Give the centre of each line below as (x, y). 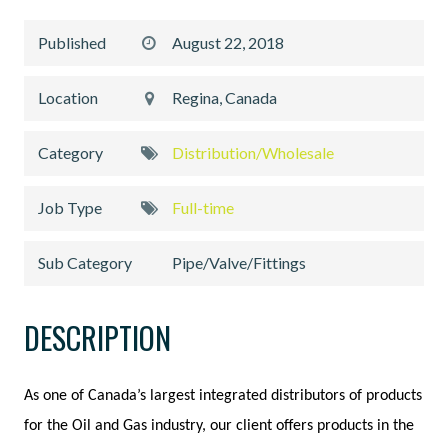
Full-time (203, 208)
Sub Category (85, 263)
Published (72, 43)
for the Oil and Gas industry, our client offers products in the (219, 426)
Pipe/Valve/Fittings (239, 263)
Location (68, 98)
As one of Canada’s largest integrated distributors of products (223, 396)
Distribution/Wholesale (253, 153)
